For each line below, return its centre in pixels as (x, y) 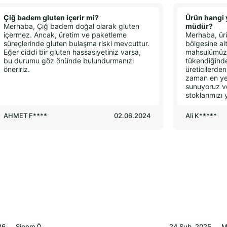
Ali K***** (201, 116)
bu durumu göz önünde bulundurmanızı (68, 61)
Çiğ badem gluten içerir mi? (51, 18)
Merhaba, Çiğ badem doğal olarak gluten (71, 26)
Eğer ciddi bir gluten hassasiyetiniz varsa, (72, 52)
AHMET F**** (25, 116)
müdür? (199, 26)
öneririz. (16, 69)
